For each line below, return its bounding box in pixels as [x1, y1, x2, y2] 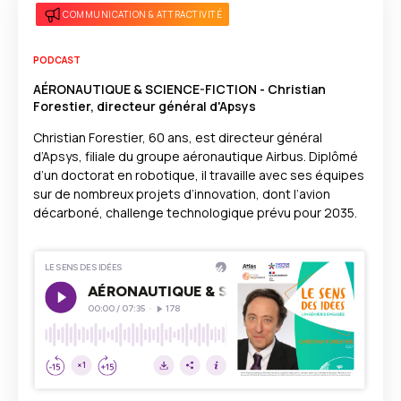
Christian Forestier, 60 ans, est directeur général [33, 129, 322, 146]
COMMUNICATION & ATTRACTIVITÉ [63, 7, 222, 21]
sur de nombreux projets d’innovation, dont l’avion [33, 185, 330, 202]
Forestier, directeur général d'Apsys [33, 98, 256, 115]
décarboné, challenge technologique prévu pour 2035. [33, 204, 357, 221]
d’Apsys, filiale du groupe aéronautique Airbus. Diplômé [33, 148, 358, 165]
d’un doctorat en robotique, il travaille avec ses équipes [33, 166, 364, 183]
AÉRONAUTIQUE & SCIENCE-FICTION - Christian [33, 81, 326, 98]
